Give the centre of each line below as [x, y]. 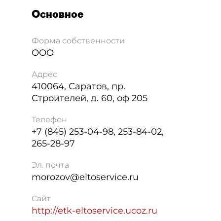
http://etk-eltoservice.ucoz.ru [94, 211]
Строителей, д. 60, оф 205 [90, 98]
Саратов [88, 86]
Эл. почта [50, 165]
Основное [57, 14]
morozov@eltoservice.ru [85, 177]
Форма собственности [78, 41]
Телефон [49, 120]
